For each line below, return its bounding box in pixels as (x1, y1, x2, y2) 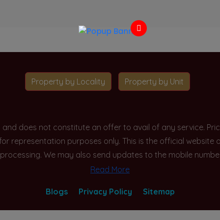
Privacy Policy (78, 186, 132, 196)
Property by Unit (125, 77, 184, 86)
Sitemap (142, 186, 175, 196)
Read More (90, 164, 130, 174)
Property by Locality (31, 77, 105, 86)
